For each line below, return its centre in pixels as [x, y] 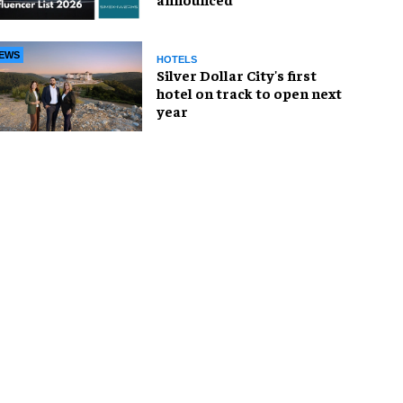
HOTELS [177, 59]
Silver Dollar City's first [237, 74]
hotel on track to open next [249, 92]
